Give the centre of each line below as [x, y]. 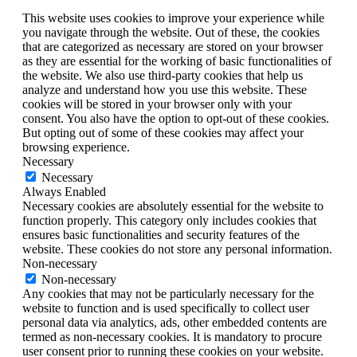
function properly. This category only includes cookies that [169, 220]
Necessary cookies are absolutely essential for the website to [173, 206]
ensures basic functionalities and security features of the [161, 234]
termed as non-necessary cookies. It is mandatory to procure [172, 336]
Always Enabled [64, 191]
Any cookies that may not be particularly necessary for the [168, 293]
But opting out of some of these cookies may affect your [163, 132]
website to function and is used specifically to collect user [166, 308]
